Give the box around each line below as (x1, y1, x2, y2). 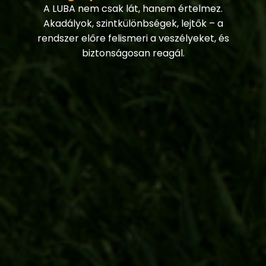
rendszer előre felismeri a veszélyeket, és (37, 31, 229, 45)
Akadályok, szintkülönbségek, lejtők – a (43, 16, 223, 30)
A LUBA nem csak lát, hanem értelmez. (43, 1, 223, 15)
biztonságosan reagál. (81, 46, 185, 60)
